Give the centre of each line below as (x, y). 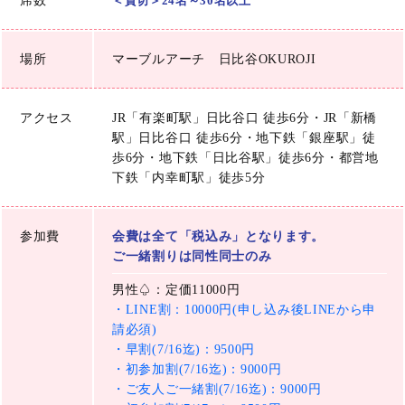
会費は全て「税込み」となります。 (219, 236)
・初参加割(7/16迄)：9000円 (197, 369)
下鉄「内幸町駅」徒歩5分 (189, 177)
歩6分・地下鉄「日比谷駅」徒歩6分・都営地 (245, 157)
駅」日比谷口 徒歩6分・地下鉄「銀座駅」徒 (244, 137)
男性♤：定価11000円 (176, 289)
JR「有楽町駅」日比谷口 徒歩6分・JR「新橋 (245, 118)
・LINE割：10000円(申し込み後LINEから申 (245, 309)
